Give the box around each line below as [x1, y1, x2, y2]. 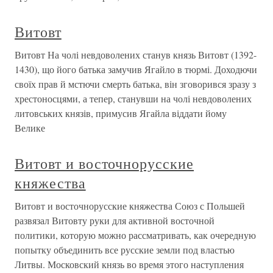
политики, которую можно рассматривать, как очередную [15, 229, 256, 241]
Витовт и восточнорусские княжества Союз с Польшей [15, 199, 245, 212]
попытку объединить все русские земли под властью [15, 243, 235, 256]
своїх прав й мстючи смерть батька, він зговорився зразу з [15, 77, 256, 90]
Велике [15, 121, 45, 134]
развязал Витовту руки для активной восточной [15, 214, 214, 227]
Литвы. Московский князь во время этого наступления [15, 258, 244, 271]
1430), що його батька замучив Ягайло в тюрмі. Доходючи [15, 63, 257, 76]
